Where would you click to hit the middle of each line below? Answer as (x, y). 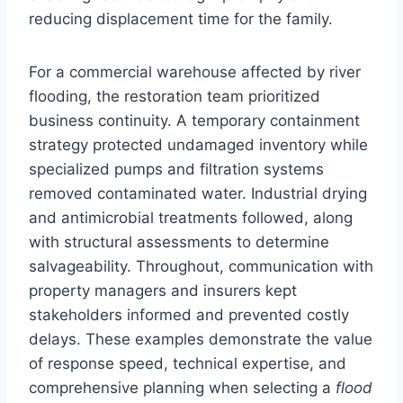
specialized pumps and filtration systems (176, 169)
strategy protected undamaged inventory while (198, 144)
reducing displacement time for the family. (181, 18)
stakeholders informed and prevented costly (189, 314)
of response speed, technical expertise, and (188, 363)
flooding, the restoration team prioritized (175, 96)
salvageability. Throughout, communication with (201, 266)
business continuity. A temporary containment (194, 120)
